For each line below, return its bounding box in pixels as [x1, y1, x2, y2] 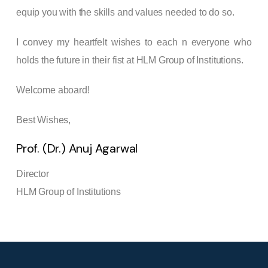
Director [16, 168, 49, 179]
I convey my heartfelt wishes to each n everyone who [16, 36, 252, 47]
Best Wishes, [16, 114, 71, 125]
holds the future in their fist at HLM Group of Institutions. [16, 54, 243, 65]
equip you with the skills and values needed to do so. [16, 7, 234, 17]
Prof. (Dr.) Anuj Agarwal [16, 140, 138, 156]
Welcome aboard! [16, 84, 90, 95]
